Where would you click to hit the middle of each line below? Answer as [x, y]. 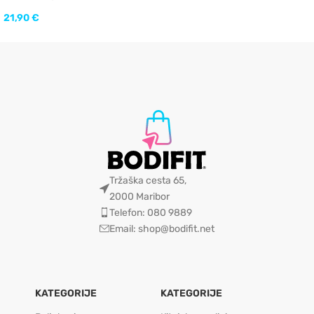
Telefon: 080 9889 [150, 212]
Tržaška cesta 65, [148, 180]
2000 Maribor [139, 196]
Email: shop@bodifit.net [162, 228]
